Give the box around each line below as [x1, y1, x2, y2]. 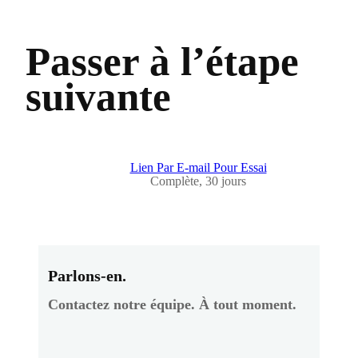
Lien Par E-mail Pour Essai [129, 161, 267, 175]
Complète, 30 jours [150, 174, 246, 189]
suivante [26, 74, 171, 119]
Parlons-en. [48, 267, 126, 285]
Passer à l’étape [26, 38, 299, 84]
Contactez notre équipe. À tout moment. [48, 296, 296, 313]
